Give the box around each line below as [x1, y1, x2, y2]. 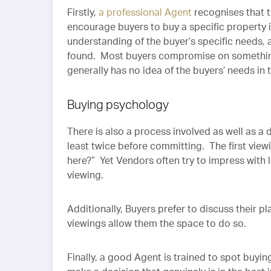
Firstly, [67, 6, 99, 19]
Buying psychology [67, 97, 169, 113]
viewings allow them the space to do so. [67, 217, 246, 230]
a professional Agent [99, 6, 192, 19]
